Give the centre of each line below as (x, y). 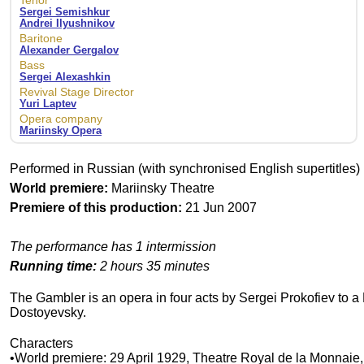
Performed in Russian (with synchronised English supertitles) (185, 169)
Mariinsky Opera (61, 131)
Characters (41, 344)
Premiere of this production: (96, 208)
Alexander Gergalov (69, 50)
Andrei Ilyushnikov (67, 24)
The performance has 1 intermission (113, 247)
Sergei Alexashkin (65, 77)
